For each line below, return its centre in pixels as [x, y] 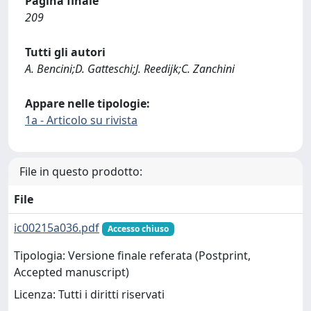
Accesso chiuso [138, 229]
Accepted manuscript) [72, 272]
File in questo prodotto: [81, 171]
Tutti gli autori [65, 52]
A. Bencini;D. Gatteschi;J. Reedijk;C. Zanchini [130, 69]
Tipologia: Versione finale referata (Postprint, [132, 256]
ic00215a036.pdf [57, 228]
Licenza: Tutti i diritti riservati [89, 295]
